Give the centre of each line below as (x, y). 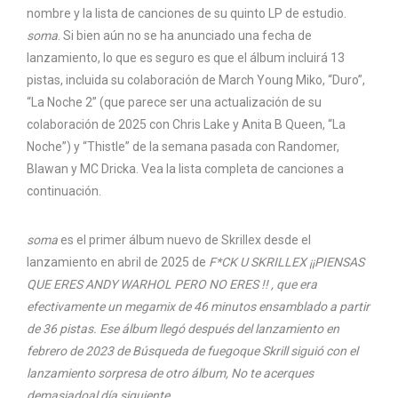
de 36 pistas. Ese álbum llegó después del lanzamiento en (183, 328)
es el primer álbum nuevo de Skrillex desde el (184, 239)
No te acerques (272, 373)
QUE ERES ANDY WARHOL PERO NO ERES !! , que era (172, 284)
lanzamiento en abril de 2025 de (118, 262)
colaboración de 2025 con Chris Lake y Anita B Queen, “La (186, 124)
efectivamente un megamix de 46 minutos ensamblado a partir (198, 306)
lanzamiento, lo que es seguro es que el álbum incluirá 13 (186, 57)
